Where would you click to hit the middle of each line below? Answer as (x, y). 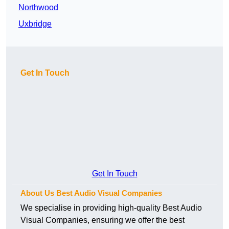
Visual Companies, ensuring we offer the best (102, 220)
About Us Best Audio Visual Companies (91, 193)
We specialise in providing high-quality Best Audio (111, 208)
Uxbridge (35, 24)
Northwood (38, 8)
